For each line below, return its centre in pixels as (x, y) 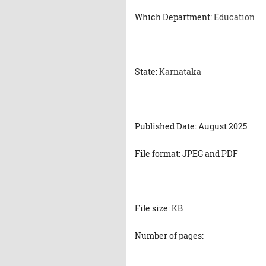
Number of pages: (170, 235)
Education (234, 17)
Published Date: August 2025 (191, 126)
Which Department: (174, 17)
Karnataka (180, 72)
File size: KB (159, 208)
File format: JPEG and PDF (186, 153)
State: (147, 72)
